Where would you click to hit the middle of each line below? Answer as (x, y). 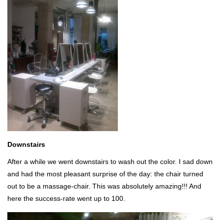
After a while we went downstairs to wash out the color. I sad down (110, 161)
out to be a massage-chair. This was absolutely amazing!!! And (104, 186)
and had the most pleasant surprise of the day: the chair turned (105, 174)
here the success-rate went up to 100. (66, 198)
